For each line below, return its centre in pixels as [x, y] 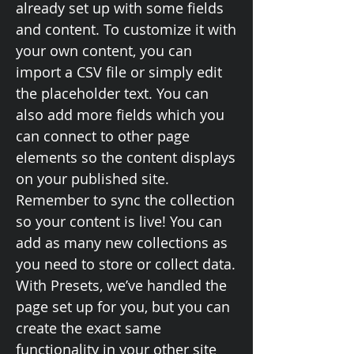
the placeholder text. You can [112, 93]
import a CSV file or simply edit [119, 72]
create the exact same [88, 328]
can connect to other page [103, 136]
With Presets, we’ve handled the [121, 285]
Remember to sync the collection [125, 200]
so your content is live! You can [119, 221]
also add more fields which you [120, 115]
